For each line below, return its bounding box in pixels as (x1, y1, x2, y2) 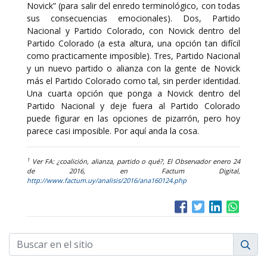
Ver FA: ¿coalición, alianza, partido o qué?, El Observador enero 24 (30, 157, 240, 166)
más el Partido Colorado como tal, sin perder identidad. (27, 75, 240, 86)
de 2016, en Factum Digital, (27, 166, 240, 175)
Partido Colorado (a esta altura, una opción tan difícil (27, 38, 240, 49)
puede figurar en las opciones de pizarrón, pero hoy (27, 113, 240, 124)
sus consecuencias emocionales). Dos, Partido (27, 13, 240, 24)
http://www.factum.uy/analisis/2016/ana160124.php (27, 176, 187, 185)
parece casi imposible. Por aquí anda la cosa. (27, 125, 199, 136)
